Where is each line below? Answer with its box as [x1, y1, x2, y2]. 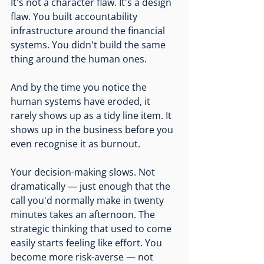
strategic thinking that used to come [11, 222, 174, 236]
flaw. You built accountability [11, 10, 140, 24]
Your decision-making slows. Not [11, 166, 157, 179]
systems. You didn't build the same [11, 38, 168, 52]
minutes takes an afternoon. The [11, 208, 157, 222]
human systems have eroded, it [11, 95, 153, 108]
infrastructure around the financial [11, 24, 167, 38]
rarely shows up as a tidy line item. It [11, 109, 174, 123]
